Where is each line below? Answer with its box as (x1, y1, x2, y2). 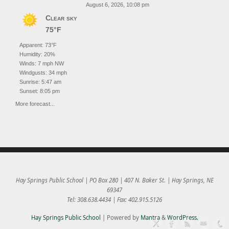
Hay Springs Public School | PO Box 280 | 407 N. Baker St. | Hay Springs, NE (15, 176, 214, 185)
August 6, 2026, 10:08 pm (85, 1, 149, 8)
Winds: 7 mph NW (19, 60, 64, 66)
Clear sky (45, 13, 77, 22)
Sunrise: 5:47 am (19, 78, 61, 85)
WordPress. (167, 213, 198, 221)
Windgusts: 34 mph (19, 69, 67, 76)
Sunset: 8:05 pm (19, 87, 60, 94)
